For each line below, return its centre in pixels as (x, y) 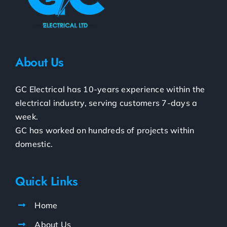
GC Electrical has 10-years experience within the (110, 89)
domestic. (34, 144)
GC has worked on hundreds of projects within (105, 130)
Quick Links (47, 181)
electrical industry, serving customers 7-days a (106, 103)
